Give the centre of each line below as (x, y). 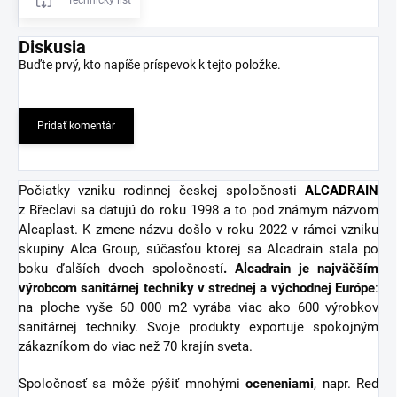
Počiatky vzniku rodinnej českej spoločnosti (162, 190)
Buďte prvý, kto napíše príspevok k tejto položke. (150, 64)
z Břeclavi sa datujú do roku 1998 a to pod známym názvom (198, 210)
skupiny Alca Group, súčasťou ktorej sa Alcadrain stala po (198, 249)
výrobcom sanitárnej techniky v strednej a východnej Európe (197, 288)
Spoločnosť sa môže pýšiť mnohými (132, 383)
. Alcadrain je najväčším (300, 268)
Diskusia (52, 47)
